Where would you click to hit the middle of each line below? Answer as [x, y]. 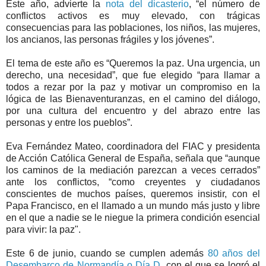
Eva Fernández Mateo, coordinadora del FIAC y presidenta [133, 147]
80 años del [232, 254]
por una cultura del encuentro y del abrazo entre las [133, 111]
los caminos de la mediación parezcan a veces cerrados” [133, 170]
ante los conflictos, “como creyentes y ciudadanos [133, 182]
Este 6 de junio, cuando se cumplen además [105, 254]
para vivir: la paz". [43, 230]
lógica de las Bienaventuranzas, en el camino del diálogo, [133, 99]
